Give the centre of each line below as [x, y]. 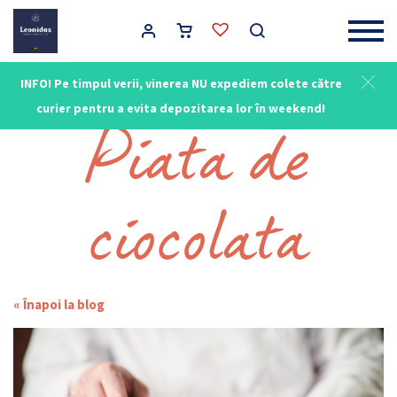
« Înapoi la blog [59, 305]
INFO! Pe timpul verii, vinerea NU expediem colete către [181, 83]
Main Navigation [56, 39]
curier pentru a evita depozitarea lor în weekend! [181, 108]
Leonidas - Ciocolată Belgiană [87, 96]
